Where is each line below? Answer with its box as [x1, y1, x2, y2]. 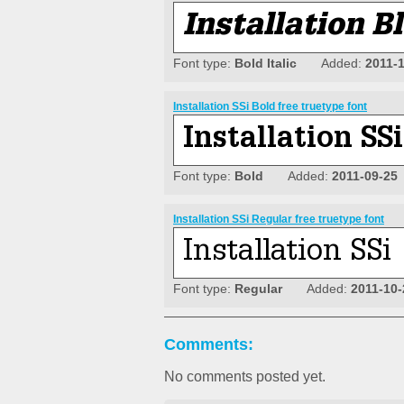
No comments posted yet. [164, 369, 326, 385]
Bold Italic [234, 56, 297, 71]
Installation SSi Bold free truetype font [173, 100, 367, 114]
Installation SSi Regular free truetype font [173, 213, 384, 226]
